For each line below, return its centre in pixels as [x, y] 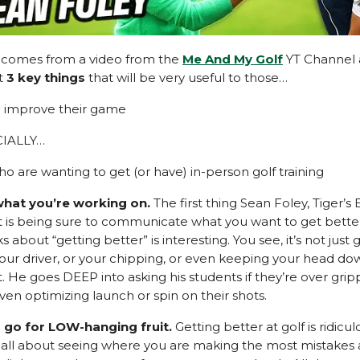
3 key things [46, 77]
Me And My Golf [233, 59]
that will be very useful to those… [186, 77]
